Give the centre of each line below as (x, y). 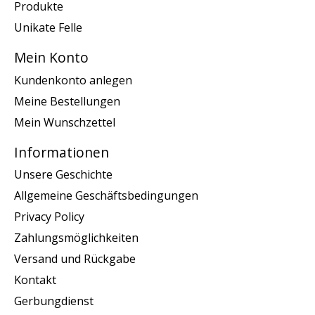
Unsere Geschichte (63, 175)
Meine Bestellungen (67, 101)
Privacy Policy (49, 217)
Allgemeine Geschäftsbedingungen (106, 196)
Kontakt (35, 280)
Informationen (62, 152)
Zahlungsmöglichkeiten (76, 238)
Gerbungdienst (54, 301)
